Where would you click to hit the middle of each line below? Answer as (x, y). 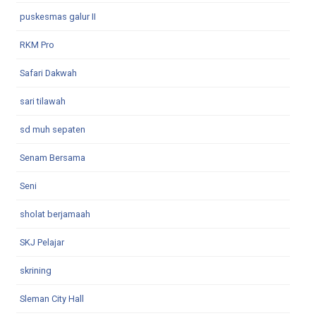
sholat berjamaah (55, 214)
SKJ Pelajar (42, 242)
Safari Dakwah (48, 73)
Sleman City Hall (52, 298)
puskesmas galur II (58, 16)
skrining (36, 270)
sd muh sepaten (53, 129)
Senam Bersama (53, 157)
